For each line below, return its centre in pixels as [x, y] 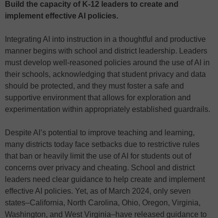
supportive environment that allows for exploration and [98, 97]
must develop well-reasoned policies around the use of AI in [107, 62]
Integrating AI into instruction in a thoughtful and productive [105, 39]
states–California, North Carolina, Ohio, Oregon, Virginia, [103, 202]
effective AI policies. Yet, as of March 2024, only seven [98, 191]
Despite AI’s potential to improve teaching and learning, [100, 132]
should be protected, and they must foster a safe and [94, 86]
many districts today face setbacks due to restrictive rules [102, 144]
